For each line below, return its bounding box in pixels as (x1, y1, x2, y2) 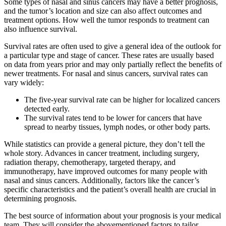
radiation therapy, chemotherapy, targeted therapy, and (4, 157, 176, 166)
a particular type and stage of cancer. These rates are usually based (4, 50, 214, 60)
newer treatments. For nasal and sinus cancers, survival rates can (4, 69, 208, 78)
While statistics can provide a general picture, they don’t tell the (4, 139, 205, 148)
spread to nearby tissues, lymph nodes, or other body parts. (24, 122, 210, 131)
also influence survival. (4, 24, 77, 33)
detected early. (24, 104, 70, 113)
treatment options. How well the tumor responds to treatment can (4, 15, 209, 24)
